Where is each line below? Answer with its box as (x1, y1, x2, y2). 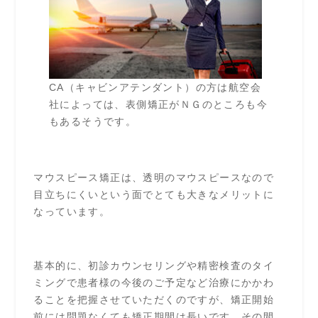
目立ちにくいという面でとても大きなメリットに (33, 188, 275, 200)
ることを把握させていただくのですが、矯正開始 (33, 293, 275, 305)
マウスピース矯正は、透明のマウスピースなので (33, 171, 275, 183)
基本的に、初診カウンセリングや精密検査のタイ (33, 259, 275, 271)
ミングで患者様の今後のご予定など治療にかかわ (33, 276, 275, 288)
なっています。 (33, 205, 111, 217)
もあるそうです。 (49, 115, 137, 127)
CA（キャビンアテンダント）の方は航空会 (49, 81, 261, 93)
